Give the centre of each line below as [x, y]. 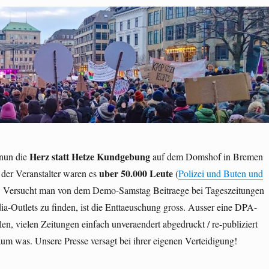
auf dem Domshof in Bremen [206, 157]
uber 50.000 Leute [136, 174]
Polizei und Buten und [220, 174]
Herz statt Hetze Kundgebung [89, 157]
